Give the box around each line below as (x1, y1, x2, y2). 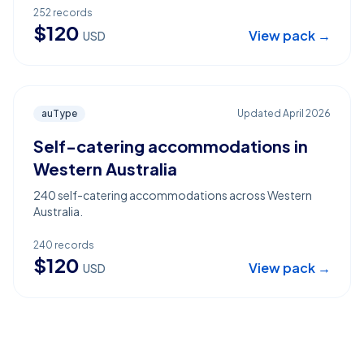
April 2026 (283, 107, 331, 119)
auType (41, 107, 77, 119)
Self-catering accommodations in (33, 136, 308, 156)
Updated (237, 107, 283, 119)
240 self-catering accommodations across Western (33, 188, 312, 202)
